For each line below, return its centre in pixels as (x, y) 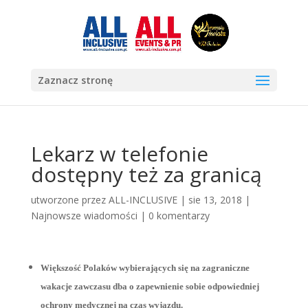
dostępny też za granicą (146, 174)
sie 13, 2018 (215, 200)
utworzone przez (69, 200)
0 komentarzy (179, 216)
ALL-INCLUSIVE (143, 200)
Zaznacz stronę (75, 80)
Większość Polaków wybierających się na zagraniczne (145, 268)
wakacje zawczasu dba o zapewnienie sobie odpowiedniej (150, 286)
